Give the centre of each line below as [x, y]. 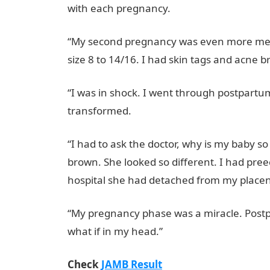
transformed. [99, 111]
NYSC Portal [199, 8]
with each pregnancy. [119, 8]
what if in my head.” [115, 231]
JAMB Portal [159, 111]
